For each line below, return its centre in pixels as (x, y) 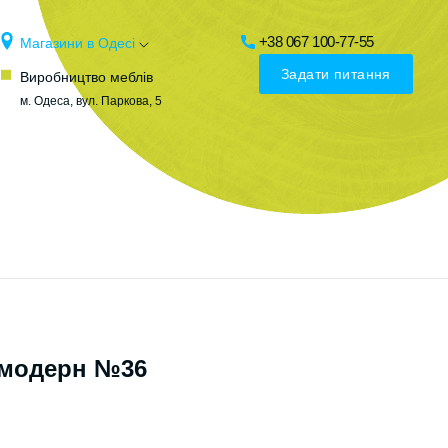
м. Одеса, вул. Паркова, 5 (91, 101)
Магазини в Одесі (79, 43)
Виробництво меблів (87, 77)
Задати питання (336, 74)
